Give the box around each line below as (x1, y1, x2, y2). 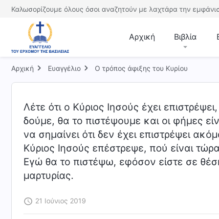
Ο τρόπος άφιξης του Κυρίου (95, 64, 188, 72)
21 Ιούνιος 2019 (35, 197, 86, 205)
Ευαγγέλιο (48, 64, 81, 72)
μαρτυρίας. (23, 170, 74, 181)
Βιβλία (174, 32, 197, 42)
